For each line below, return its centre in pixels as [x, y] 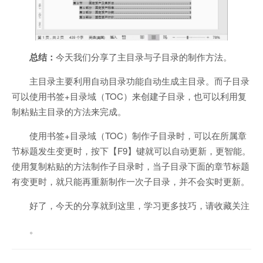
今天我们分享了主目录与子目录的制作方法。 [144, 57]
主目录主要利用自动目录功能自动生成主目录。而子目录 [139, 81]
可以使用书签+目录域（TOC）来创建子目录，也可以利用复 [129, 96]
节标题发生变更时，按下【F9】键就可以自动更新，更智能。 [131, 151]
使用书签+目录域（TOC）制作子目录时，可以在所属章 [138, 136]
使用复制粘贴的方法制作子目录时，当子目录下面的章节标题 [131, 166]
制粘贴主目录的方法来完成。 [69, 112]
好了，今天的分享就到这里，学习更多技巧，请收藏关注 [139, 205]
